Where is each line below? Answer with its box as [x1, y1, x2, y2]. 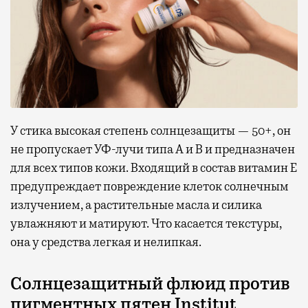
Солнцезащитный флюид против [10, 273, 290, 296]
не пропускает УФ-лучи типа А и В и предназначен [10, 142, 295, 157]
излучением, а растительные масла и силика [10, 197, 262, 213]
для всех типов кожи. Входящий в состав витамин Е [10, 160, 297, 176]
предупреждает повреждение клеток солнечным [10, 179, 289, 195]
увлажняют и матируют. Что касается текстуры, [10, 216, 282, 232]
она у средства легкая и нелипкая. [10, 234, 201, 250]
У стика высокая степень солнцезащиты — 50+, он [10, 123, 291, 139]
